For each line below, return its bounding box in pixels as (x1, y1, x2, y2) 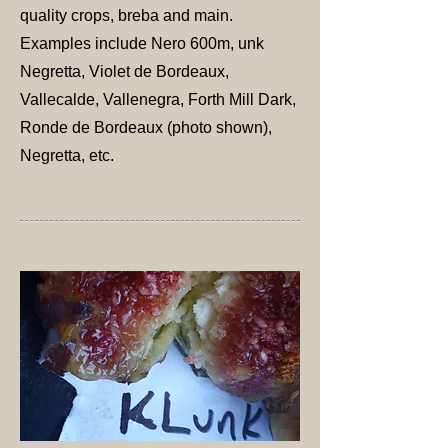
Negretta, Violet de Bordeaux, (20, 62, 229, 80)
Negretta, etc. (20, 146, 114, 164)
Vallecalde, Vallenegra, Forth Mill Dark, (20, 90, 296, 108)
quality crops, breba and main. (20, 6, 237, 24)
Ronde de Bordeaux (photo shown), (20, 118, 272, 136)
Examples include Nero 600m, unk (20, 34, 264, 52)
